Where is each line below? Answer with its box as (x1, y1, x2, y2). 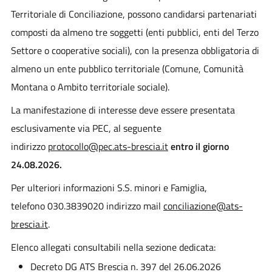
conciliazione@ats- (163, 198, 243, 213)
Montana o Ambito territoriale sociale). (10, 79, 169, 94)
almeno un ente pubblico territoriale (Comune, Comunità (10, 61, 243, 76)
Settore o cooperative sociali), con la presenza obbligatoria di (10, 42, 259, 58)
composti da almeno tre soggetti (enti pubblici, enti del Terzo (10, 24, 259, 39)
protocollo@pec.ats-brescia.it (47, 138, 168, 154)
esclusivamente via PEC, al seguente (10, 120, 161, 135)
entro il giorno (170, 138, 229, 154)
